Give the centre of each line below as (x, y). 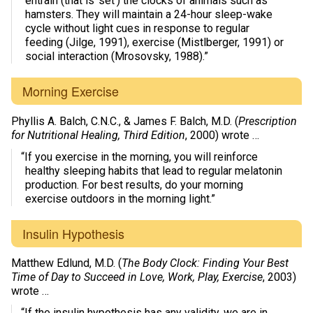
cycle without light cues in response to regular (137, 28)
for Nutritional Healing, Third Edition (98, 135)
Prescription (268, 121)
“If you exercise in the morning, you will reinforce (139, 156)
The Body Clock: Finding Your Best (205, 263)
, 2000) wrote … (222, 135)
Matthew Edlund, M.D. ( (66, 263)
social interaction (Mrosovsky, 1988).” (117, 56)
